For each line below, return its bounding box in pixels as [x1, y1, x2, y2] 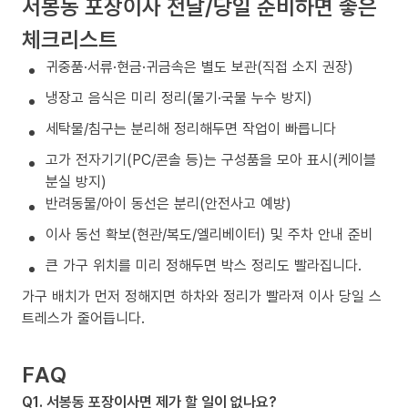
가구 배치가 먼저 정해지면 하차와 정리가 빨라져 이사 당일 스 [22, 285, 382, 306]
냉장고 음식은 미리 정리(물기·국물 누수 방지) [46, 87, 312, 107]
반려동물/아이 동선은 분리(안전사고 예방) [46, 192, 291, 213]
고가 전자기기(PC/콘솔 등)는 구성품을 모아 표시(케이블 [46, 148, 376, 169]
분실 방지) [46, 170, 107, 191]
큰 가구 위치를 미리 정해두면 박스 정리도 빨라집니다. [46, 254, 362, 275]
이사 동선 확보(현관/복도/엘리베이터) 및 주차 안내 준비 [46, 223, 373, 244]
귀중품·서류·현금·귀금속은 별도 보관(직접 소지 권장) [46, 56, 353, 76]
